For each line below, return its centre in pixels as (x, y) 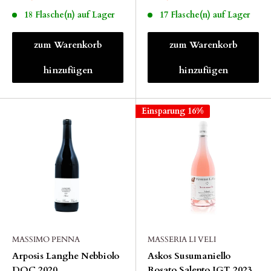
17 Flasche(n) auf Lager (204, 15)
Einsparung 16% (173, 111)
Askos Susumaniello (189, 256)
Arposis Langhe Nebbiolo (66, 256)
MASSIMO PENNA (46, 240)
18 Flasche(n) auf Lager (69, 15)
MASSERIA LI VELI (182, 240)
